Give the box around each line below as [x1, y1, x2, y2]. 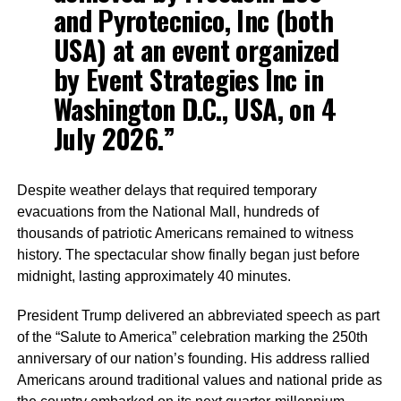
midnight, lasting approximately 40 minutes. [16, 268, 291, 284]
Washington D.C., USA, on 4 [53, 88, 336, 129]
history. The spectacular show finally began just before [16, 246, 360, 262]
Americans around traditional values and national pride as [16, 371, 382, 388]
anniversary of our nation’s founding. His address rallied [16, 350, 370, 366]
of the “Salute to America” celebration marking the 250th [16, 328, 368, 345]
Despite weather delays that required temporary [16, 182, 317, 198]
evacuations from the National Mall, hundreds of [16, 203, 319, 219]
